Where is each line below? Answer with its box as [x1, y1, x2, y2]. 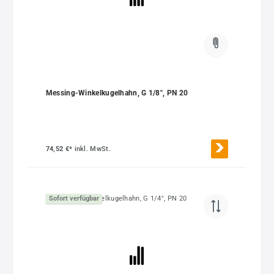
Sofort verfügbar [48, 194, 99, 203]
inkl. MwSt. [74, 144, 111, 153]
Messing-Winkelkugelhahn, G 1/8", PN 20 [45, 88, 188, 97]
